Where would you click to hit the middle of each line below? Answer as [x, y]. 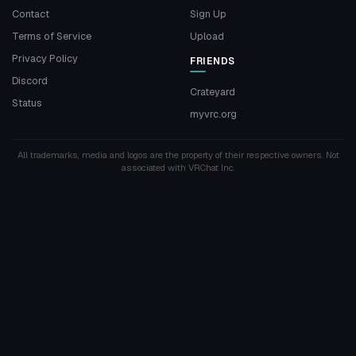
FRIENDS [213, 62]
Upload [207, 37]
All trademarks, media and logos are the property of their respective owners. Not [178, 155]
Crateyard [213, 92]
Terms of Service [52, 37]
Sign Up [208, 14]
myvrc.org [213, 114]
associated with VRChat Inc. [178, 167]
